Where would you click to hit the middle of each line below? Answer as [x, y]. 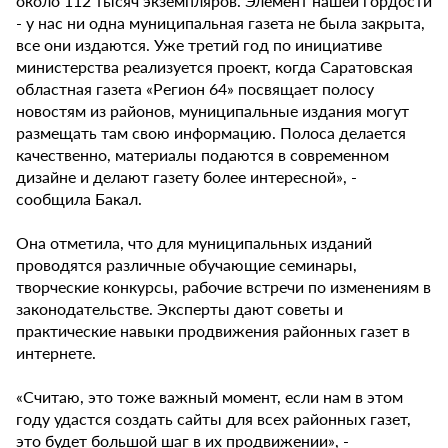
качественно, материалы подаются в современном [202, 155]
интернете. [56, 353]
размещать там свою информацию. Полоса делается [211, 133]
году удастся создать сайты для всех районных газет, [213, 419]
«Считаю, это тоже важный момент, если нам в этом [209, 397]
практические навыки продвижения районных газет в [213, 331]
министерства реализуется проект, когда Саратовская [214, 67]
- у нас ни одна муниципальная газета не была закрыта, [220, 23]
